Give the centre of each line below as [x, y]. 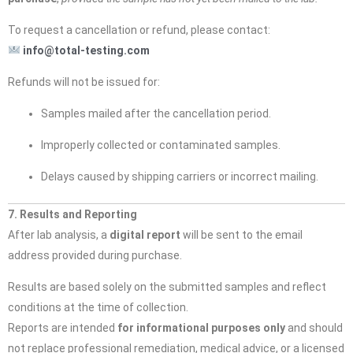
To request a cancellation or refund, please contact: [139, 30]
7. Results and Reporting [72, 214]
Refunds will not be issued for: [84, 82]
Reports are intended [63, 328]
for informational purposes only [201, 328]
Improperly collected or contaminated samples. [161, 145]
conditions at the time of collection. [98, 307]
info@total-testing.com [86, 50]
